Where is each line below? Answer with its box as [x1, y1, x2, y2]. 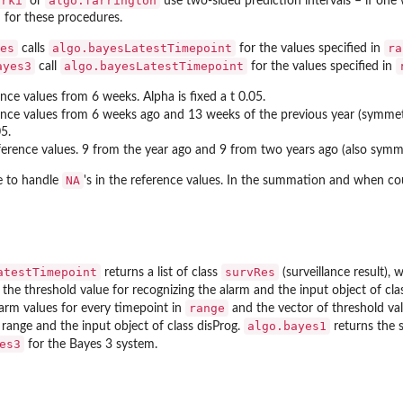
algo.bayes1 [247, 318, 327, 333]
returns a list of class [101, 265, 221, 279]
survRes [225, 264, 275, 279]
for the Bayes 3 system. [24, 337, 157, 351]
